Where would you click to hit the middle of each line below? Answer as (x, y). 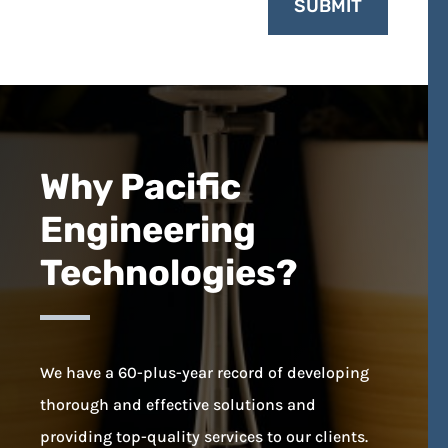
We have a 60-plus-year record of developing (204, 372)
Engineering (148, 229)
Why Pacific (140, 186)
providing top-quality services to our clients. (204, 436)
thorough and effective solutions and (178, 404)
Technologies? (168, 272)
